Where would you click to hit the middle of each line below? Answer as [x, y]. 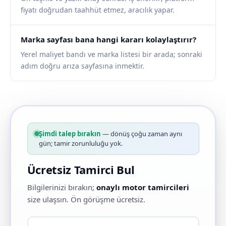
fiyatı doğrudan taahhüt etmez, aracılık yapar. [98, 10]
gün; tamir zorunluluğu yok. [80, 143]
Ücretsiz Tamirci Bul [81, 169]
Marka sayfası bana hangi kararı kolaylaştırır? [108, 39]
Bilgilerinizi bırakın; [62, 187]
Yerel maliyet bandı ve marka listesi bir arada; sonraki [111, 54]
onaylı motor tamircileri [143, 187]
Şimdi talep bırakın [70, 133]
